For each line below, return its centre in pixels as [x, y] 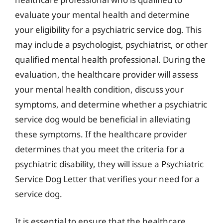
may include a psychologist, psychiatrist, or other [111, 44]
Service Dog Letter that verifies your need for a [107, 179]
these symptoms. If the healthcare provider [101, 134]
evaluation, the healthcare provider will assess [107, 74]
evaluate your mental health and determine [102, 14]
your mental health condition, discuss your [99, 89]
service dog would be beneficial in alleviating [103, 119]
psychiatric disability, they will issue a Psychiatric [109, 164]
